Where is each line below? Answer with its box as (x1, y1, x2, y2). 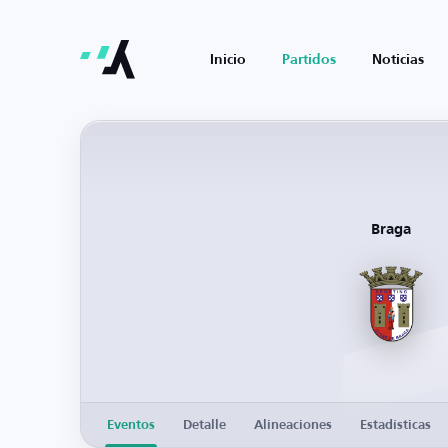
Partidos (282, 53, 336, 67)
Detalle (183, 418, 226, 432)
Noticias (372, 53, 424, 67)
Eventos (107, 418, 155, 432)
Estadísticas (360, 418, 431, 432)
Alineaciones (254, 418, 332, 432)
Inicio (210, 53, 246, 67)
